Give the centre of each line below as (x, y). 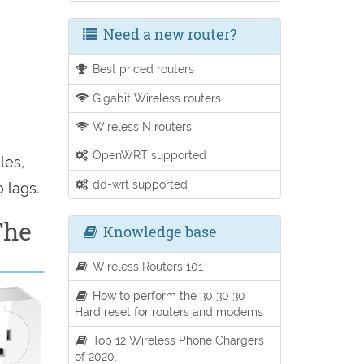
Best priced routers (142, 69)
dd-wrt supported (139, 184)
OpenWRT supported (148, 155)
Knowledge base (158, 232)
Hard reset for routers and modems (169, 311)
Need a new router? (168, 35)
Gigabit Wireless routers (156, 97)
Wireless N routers (141, 127)
